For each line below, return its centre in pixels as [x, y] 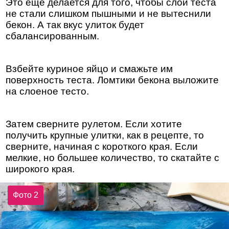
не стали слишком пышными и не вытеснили [109, 14]
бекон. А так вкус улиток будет [75, 25]
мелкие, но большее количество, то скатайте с [113, 158]
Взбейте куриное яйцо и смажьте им [89, 69]
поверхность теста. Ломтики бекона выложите [112, 80]
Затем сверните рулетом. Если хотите [94, 124]
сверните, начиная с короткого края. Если [102, 146]
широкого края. [40, 169]
